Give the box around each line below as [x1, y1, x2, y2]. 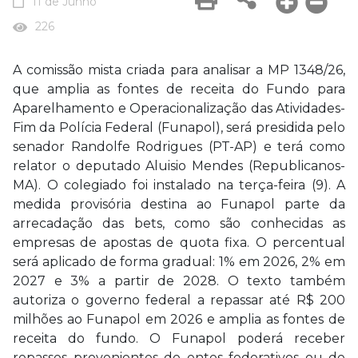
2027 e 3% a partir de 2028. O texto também [13, 273, 345, 288]
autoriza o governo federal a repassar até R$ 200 [13, 292, 345, 308]
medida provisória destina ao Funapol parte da [13, 197, 345, 212]
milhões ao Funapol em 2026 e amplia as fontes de [13, 312, 345, 327]
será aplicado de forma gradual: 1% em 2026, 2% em [13, 254, 345, 269]
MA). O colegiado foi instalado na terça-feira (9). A [13, 177, 345, 193]
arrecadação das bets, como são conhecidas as [13, 216, 345, 231]
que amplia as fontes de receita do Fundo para [13, 82, 345, 97]
